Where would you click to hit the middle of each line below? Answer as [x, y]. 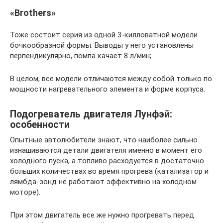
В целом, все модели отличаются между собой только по [111, 79]
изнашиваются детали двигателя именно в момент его [106, 150]
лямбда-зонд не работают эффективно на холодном [103, 182]
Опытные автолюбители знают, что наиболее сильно [104, 140]
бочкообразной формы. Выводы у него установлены [102, 45]
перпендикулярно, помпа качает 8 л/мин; [81, 56]
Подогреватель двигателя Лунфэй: [91, 114]
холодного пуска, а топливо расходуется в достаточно [107, 161]
